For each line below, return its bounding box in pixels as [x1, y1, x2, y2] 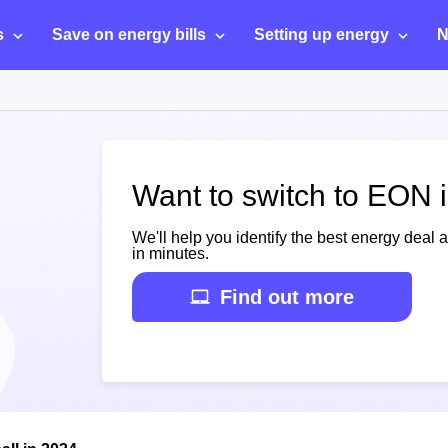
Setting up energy [254, 26, 389, 43]
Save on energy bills [52, 26, 206, 43]
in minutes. [132, 245, 209, 262]
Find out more [220, 286, 354, 308]
